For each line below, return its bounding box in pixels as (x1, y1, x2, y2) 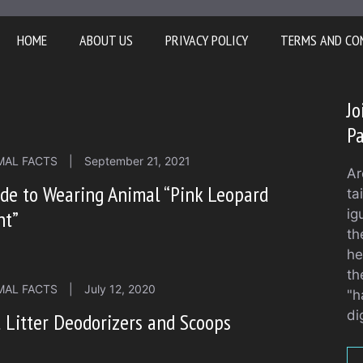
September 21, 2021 (84, 154, 191, 168)
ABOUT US (79, 31, 133, 49)
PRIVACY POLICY (164, 31, 248, 49)
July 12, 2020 (84, 282, 156, 296)
